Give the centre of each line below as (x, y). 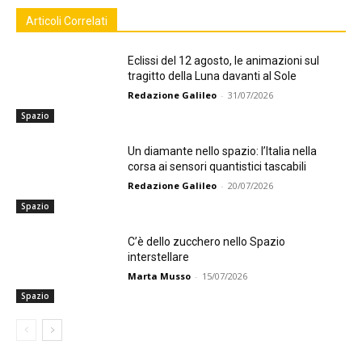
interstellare (159, 257)
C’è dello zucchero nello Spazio (207, 241)
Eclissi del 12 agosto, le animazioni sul (224, 61)
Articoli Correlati (67, 21)
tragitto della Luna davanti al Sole (213, 76)
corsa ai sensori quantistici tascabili (217, 166)
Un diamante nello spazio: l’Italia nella (223, 151)
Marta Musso (160, 276)
